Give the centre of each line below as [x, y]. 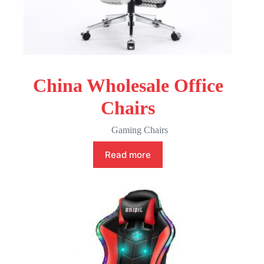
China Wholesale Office [128, 86]
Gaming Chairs [140, 130]
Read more [128, 155]
